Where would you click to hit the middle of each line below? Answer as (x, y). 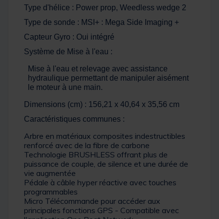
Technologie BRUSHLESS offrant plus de (96, 155)
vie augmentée (50, 173)
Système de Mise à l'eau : (68, 52)
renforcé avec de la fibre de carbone (87, 145)
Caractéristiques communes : (74, 119)
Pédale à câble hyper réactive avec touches (100, 183)
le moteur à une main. (65, 88)
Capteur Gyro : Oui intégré (69, 37)
